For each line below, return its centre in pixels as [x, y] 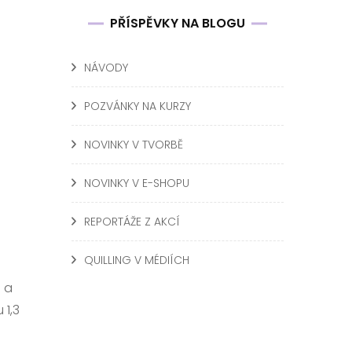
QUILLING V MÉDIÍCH [137, 260]
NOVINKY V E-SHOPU [137, 183]
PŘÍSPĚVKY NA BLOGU [178, 23]
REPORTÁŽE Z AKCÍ [132, 222]
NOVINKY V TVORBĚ [134, 145]
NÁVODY [106, 68]
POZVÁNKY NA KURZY [137, 106]
